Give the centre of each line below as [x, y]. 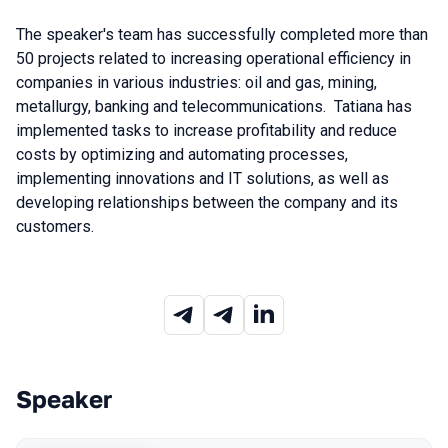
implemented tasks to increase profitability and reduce [206, 130]
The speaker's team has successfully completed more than [222, 34]
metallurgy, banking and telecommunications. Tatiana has [214, 106]
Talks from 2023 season [148, 420]
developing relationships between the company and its [207, 202]
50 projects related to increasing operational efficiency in [213, 58]
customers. [55, 226]
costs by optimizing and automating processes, [182, 154]
